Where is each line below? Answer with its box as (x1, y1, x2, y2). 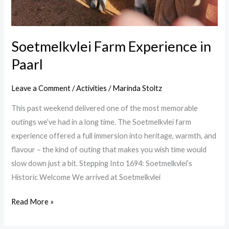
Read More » (11, 197, 54, 207)
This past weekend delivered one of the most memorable (11, 103, 198, 112)
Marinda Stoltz (112, 83, 163, 93)
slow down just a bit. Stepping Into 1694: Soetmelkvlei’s (11, 158, 193, 168)
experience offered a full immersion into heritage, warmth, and (11, 131, 217, 140)
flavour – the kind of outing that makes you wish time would (11, 145, 207, 154)
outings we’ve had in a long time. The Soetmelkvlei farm (11, 117, 192, 126)
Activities (76, 83, 107, 93)
